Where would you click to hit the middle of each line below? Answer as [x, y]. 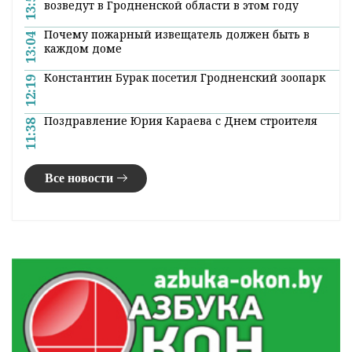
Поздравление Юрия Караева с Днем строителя [181, 120]
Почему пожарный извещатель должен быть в [177, 34]
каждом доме [83, 48]
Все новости [79, 178]
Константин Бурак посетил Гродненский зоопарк [185, 77]
